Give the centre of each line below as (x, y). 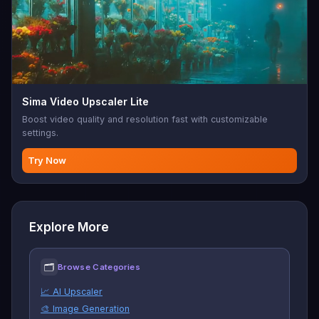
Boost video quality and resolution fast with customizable (145, 119)
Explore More (69, 227)
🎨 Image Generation (85, 309)
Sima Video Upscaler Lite (85, 101)
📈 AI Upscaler (72, 292)
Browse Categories (99, 267)
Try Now (47, 160)
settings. (40, 133)
